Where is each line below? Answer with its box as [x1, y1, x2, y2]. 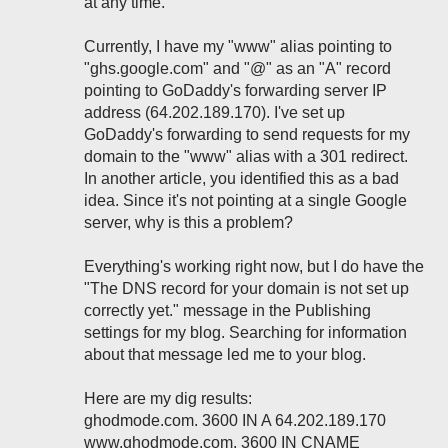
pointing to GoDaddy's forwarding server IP [84, 82, 387, 99]
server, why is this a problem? [84, 214, 293, 231]
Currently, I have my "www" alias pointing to [84, 38, 392, 55]
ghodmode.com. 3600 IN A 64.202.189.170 [84, 412, 386, 429]
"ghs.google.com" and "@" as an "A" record [84, 60, 391, 77]
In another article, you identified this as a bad [84, 170, 399, 187]
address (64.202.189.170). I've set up [84, 104, 345, 121]
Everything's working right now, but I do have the [84, 258, 424, 275]
